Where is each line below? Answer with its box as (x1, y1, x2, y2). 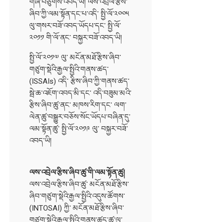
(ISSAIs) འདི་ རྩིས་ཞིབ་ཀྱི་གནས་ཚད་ (29, 76, 130, 86)
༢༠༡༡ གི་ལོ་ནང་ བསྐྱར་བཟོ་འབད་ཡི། (29, 33, 122, 42)
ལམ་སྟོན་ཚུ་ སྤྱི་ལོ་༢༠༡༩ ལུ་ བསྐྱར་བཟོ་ (29, 124, 128, 133)
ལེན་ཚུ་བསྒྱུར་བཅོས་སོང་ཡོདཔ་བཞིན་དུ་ (29, 112, 131, 121)
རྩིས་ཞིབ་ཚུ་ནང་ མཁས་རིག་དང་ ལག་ (29, 100, 127, 110)
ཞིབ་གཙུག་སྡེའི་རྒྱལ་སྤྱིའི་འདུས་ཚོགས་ (29, 191, 125, 201)
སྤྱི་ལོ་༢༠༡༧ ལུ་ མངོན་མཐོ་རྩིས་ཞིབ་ (29, 53, 121, 62)
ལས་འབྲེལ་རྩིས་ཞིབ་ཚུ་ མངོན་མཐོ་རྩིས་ (29, 179, 129, 189)
